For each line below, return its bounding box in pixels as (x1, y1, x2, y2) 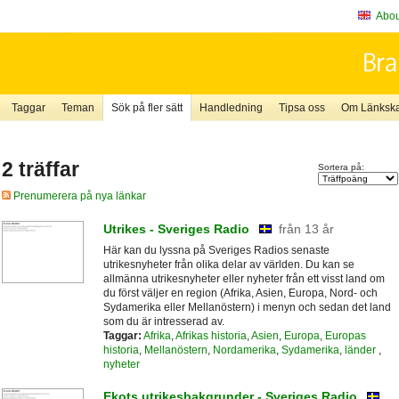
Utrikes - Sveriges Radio (102, 221, 249, 236)
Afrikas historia (175, 329, 247, 342)
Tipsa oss (278, 102, 325, 114)
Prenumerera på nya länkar (10, 190, 146, 203)
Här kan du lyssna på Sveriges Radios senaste (102, 243, 330, 256)
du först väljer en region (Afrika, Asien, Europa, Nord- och (102, 286, 378, 299)
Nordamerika (212, 343, 276, 356)
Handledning (199, 102, 263, 114)
